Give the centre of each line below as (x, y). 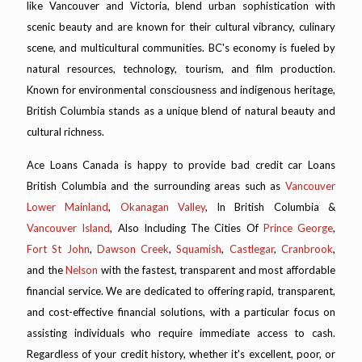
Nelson (82, 270)
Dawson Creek (133, 249)
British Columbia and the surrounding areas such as (156, 186)
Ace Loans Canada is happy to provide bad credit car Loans (181, 165)
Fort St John (58, 249)
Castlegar (251, 249)
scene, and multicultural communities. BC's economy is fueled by (181, 48)
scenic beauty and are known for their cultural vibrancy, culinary (181, 27)
